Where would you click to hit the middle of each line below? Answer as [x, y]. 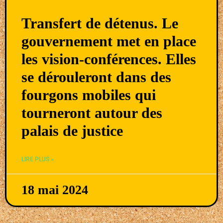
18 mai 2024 [55, 190]
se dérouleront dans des [96, 77]
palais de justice [72, 130]
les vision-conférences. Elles [109, 59]
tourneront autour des [92, 112]
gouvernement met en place [109, 41]
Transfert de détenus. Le [100, 23]
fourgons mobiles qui [89, 95]
